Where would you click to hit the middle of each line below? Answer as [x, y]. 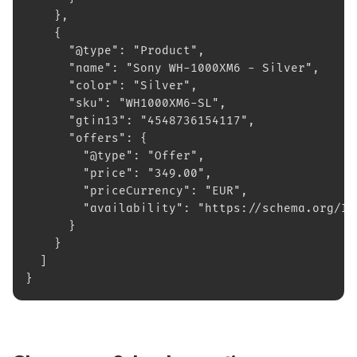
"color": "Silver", [112, 86]
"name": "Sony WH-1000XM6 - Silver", [173, 68]
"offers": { [86, 138]
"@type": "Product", [115, 51]
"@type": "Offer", [115, 156]
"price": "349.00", [119, 173]
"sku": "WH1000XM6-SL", [126, 103]
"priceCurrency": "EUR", [137, 191]
